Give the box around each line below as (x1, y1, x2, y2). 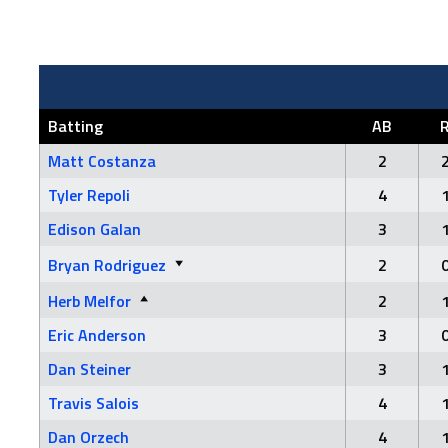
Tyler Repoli (48, 183, 130, 207)
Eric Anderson (48, 323, 146, 347)
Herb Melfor (48, 289, 131, 313)
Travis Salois (48, 391, 139, 415)
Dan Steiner (48, 357, 131, 381)
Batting (48, 114, 103, 138)
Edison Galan (48, 217, 141, 241)
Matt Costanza (48, 149, 156, 173)
